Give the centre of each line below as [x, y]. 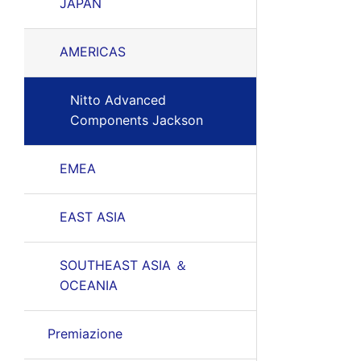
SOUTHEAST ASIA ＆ [123, 265]
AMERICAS [92, 52]
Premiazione [85, 334]
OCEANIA [88, 285]
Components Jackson [136, 120]
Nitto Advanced [118, 100]
